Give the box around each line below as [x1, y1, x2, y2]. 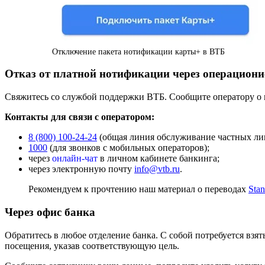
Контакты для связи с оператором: [5, 112, 154, 122]
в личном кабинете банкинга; [98, 153, 219, 164]
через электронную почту [28, 164, 134, 174]
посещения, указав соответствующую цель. [5, 240, 179, 251]
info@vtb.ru [134, 164, 180, 174]
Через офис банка [5, 205, 95, 218]
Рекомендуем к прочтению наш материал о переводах [28, 184, 248, 195]
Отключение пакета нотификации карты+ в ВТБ [52, 46, 225, 56]
